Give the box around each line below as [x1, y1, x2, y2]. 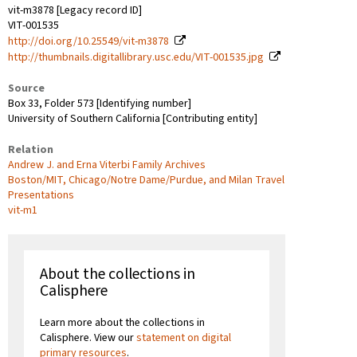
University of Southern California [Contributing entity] [8, 110, 257, 127]
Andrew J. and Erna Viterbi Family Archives [8, 156, 206, 173]
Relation [8, 141, 53, 158]
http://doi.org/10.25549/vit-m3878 [8, 33, 169, 49]
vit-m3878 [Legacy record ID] [8, 2, 142, 18]
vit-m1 [8, 202, 37, 218]
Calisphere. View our [40, 329, 136, 346]
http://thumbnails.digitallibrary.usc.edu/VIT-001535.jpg [8, 49, 264, 65]
